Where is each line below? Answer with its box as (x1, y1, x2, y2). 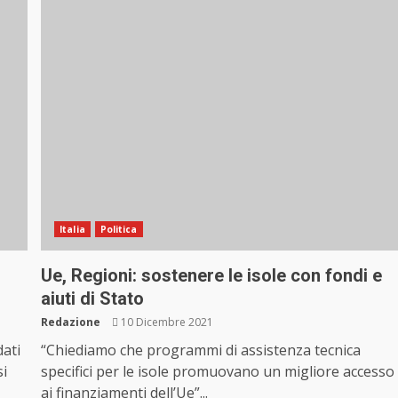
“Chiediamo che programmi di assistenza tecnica (41, 340, 362, 361)
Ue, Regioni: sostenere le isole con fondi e (41, 265, 383, 287)
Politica (99, 223, 138, 236)
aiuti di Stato (41, 288, 145, 310)
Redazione (41, 314, 101, 330)
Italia (60, 223, 85, 236)
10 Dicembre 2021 (118, 314, 214, 330)
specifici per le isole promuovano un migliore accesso (41, 362, 395, 382)
